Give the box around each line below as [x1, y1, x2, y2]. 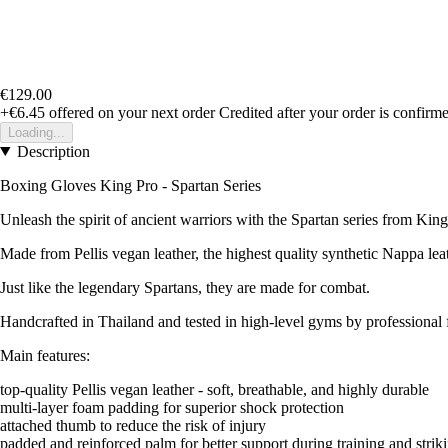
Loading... [8, 124, 65, 140]
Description [16, 142, 90, 160]
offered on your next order [45, 103, 215, 121]
